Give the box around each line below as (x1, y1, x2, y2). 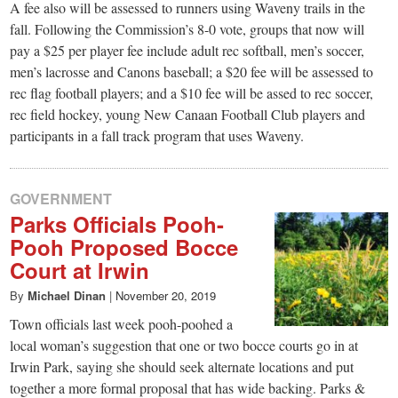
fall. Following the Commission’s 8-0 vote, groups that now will (10, 20, 365, 39)
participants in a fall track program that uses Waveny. (10, 126, 305, 146)
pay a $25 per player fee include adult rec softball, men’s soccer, (10, 41, 365, 60)
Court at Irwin (10, 255, 150, 285)
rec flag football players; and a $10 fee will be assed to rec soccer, (10, 84, 374, 103)
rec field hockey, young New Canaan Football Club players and (10, 105, 366, 124)
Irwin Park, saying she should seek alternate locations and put (10, 357, 354, 376)
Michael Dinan (28, 287, 107, 304)
